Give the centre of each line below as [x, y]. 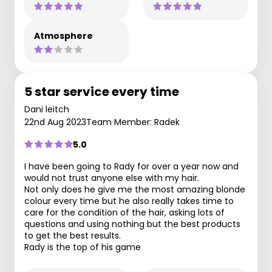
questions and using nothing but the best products [132, 224]
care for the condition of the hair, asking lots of [124, 212]
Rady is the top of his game [83, 247]
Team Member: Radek [133, 122]
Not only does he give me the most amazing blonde [135, 189]
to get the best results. [73, 235]
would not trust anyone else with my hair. [112, 178]
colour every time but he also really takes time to [129, 201]
